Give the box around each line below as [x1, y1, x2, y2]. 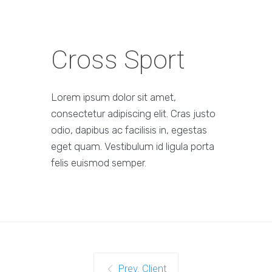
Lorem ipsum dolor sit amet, [51, 91, 176, 104]
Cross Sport [51, 44, 185, 75]
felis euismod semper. [51, 157, 146, 169]
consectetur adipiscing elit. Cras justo [51, 107, 216, 120]
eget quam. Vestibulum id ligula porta [51, 140, 214, 153]
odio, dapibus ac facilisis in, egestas [51, 124, 207, 137]
